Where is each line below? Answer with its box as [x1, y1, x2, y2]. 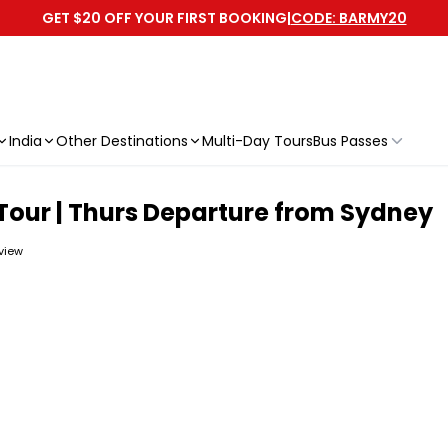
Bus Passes [313, 131, 388, 151]
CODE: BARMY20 [290, 8, 407, 28]
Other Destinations [56, 131, 188, 151]
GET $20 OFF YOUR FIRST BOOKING [41, 8, 287, 28]
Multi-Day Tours [202, 131, 313, 151]
